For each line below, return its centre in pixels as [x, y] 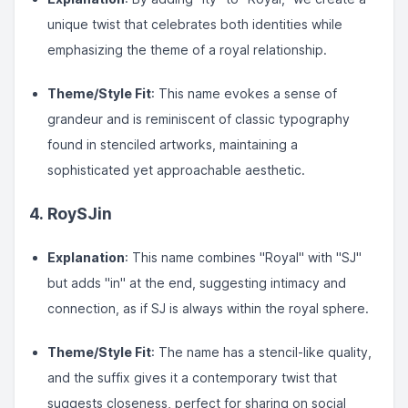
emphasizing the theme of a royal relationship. [187, 50]
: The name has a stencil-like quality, [261, 352]
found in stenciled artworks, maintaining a [173, 144]
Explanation [86, 257]
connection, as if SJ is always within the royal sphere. [208, 308]
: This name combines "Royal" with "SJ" [243, 257]
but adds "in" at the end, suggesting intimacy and [197, 283]
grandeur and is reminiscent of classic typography [199, 119]
